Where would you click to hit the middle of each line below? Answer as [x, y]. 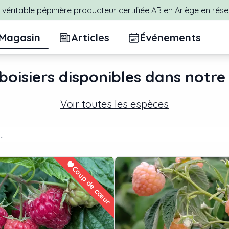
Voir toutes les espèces [114, 104]
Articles [90, 38]
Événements [170, 38]
